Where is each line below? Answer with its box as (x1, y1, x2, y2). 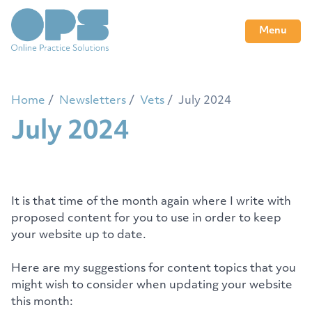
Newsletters (59, 95, 126, 107)
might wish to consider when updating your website (11, 279, 292, 291)
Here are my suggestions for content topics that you (11, 263, 296, 274)
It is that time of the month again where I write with (11, 196, 291, 208)
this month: (11, 296, 73, 308)
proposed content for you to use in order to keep (11, 212, 281, 224)
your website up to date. (11, 229, 146, 241)
